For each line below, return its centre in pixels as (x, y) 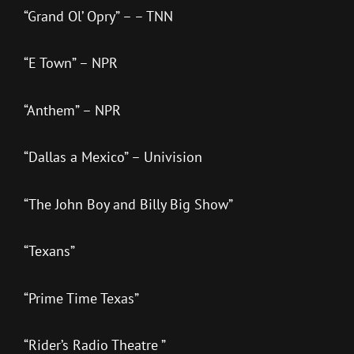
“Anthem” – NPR (72, 110)
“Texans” (49, 251)
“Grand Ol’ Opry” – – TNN (98, 16)
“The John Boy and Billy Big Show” (128, 204)
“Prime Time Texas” (81, 298)
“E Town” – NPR (71, 63)
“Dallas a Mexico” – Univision (113, 157)
